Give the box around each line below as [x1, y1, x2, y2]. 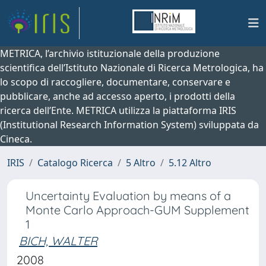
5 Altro [126, 156, 156, 169]
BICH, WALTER [19, 233, 97, 248]
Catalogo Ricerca [37, 156, 113, 169]
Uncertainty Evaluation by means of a [26, 188, 231, 203]
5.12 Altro [169, 156, 211, 169]
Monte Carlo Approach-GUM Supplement [26, 202, 249, 217]
